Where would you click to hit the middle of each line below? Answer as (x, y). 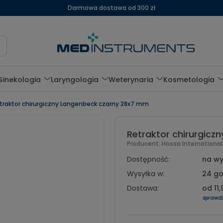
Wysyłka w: (145, 174)
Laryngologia (75, 79)
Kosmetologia (189, 79)
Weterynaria (131, 79)
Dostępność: (148, 159)
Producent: (144, 144)
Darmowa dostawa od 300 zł (111, 8)
